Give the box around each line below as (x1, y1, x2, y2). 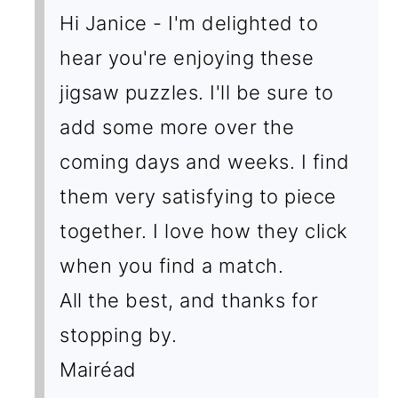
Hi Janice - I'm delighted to (60, 11, 319, 35)
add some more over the (60, 115, 295, 139)
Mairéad (60, 357, 137, 381)
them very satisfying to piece (60, 184, 337, 208)
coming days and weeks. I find (60, 149, 350, 173)
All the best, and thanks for (60, 288, 319, 312)
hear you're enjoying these (60, 45, 314, 69)
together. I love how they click (60, 219, 348, 243)
